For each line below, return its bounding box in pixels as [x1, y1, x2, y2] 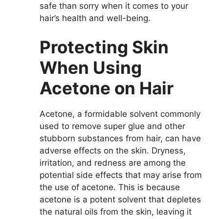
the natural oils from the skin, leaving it [40, 207, 192, 217]
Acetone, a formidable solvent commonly [40, 109, 200, 119]
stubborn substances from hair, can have [40, 133, 201, 144]
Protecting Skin [40, 37, 169, 58]
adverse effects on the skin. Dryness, [40, 146, 186, 156]
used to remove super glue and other [40, 121, 185, 131]
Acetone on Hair [40, 78, 174, 99]
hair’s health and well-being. [40, 13, 151, 23]
